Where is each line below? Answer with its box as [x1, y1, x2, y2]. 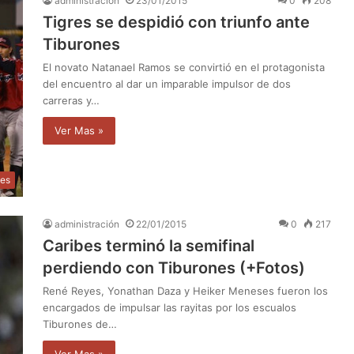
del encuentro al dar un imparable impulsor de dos [43, 77, 291, 90]
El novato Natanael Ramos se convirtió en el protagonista [43, 60, 325, 73]
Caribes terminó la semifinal [43, 236, 254, 256]
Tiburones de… [43, 318, 117, 331]
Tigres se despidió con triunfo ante [43, 12, 310, 32]
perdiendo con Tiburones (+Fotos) [43, 258, 305, 278]
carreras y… [43, 93, 100, 107]
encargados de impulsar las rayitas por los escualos [43, 301, 303, 314]
